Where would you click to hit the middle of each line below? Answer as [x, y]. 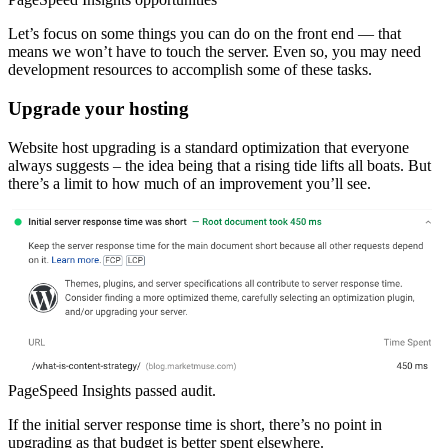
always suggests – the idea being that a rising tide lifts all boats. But [219, 165]
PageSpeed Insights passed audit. [112, 390]
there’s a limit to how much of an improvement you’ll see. [189, 183]
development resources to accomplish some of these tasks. [190, 70]
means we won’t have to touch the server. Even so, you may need [214, 52]
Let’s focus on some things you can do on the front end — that [204, 34]
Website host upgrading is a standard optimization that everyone [208, 147]
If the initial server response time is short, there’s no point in [195, 424]
